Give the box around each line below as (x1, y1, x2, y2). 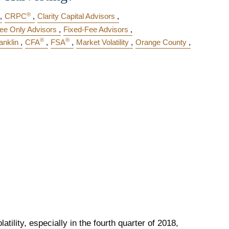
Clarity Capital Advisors (37, 12, 115, 21)
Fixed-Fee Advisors (63, 25, 128, 34)
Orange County (135, 37, 187, 47)
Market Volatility (76, 37, 129, 47)
